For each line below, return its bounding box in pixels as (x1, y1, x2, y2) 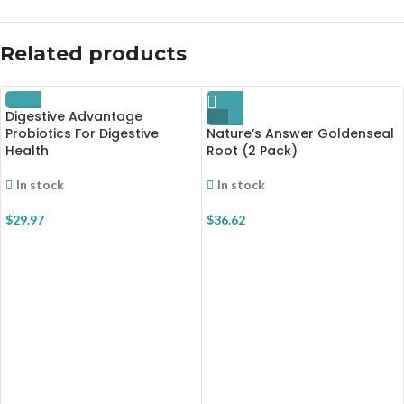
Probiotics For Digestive (5, 124, 159, 143)
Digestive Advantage (5, 107, 142, 126)
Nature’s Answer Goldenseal (207, 124, 394, 143)
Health (5, 142, 49, 161)
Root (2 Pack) (207, 142, 298, 161)
